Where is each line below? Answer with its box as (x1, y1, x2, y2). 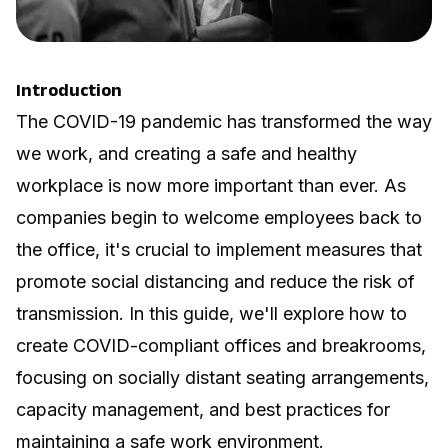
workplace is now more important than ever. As (16, 174, 406, 196)
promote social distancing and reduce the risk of (16, 270, 415, 292)
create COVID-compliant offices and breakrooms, (16, 334, 426, 356)
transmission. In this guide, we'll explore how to (16, 302, 407, 324)
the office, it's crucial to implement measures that (16, 238, 422, 260)
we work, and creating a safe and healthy (16, 142, 357, 164)
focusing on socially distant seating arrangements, (16, 366, 429, 388)
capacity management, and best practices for (16, 398, 390, 420)
